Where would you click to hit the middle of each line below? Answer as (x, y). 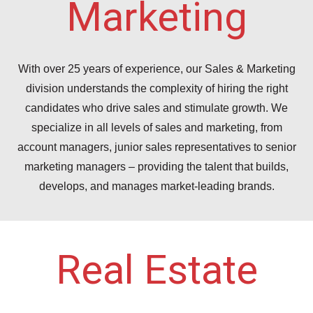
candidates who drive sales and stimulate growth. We (156, 108)
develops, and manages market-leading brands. (156, 186)
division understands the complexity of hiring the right (156, 88)
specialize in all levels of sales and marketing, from (156, 128)
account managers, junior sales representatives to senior (156, 147)
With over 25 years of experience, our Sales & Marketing (156, 69)
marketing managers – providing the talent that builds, (156, 167)
